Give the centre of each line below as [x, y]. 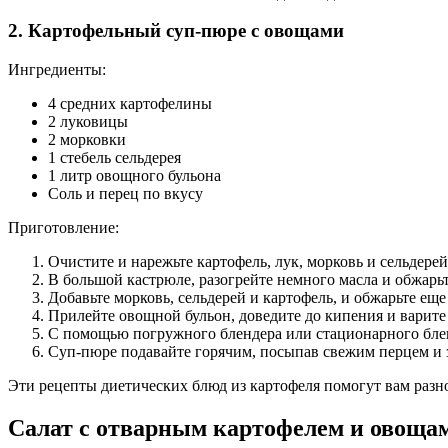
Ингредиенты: [57, 70]
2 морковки [87, 140]
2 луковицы [88, 122]
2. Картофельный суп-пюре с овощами [176, 31]
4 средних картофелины [130, 104]
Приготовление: [63, 228]
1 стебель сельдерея [114, 158]
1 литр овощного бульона [134, 176]
